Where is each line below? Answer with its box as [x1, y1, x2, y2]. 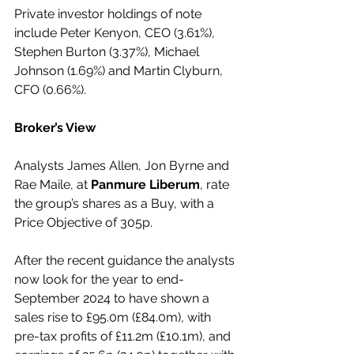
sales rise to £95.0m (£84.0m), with [14, 310, 214, 325]
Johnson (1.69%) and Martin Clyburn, [14, 63, 226, 78]
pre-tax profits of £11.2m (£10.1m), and [14, 329, 234, 344]
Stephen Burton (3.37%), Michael [14, 44, 202, 59]
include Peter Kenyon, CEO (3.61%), [14, 25, 218, 40]
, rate [200, 177, 232, 192]
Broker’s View [14, 120, 96, 135]
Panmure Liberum [91, 177, 200, 192]
